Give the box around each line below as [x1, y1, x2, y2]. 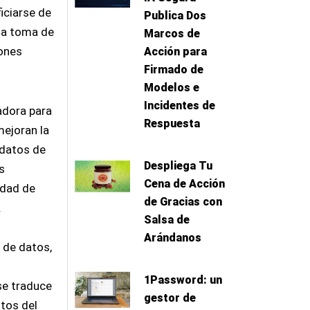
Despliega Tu [143, 159, 212, 173]
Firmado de [143, 63, 203, 77]
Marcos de [143, 27, 200, 41]
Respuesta [143, 117, 200, 131]
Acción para [143, 45, 207, 59]
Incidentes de [143, 99, 215, 113]
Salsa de [143, 213, 190, 227]
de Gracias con [143, 195, 222, 209]
